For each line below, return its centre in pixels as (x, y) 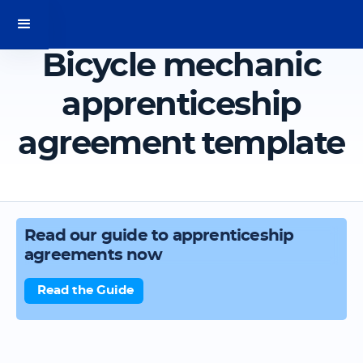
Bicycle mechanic (181, 66)
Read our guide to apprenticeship (159, 236)
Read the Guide (85, 290)
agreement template (181, 144)
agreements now (93, 255)
